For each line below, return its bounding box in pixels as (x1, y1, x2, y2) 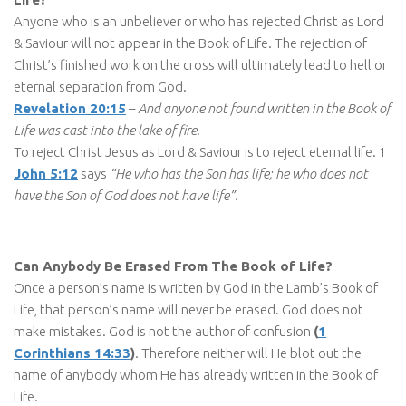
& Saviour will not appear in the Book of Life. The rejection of (14, 34, 367, 51)
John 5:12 (14, 165, 78, 181)
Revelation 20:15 (14, 100, 126, 116)
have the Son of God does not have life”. (14, 187, 238, 203)
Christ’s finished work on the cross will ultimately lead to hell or (14, 56, 387, 72)
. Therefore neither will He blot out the (135, 344, 362, 361)
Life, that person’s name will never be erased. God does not (14, 301, 363, 317)
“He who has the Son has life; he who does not (110, 165, 368, 181)
